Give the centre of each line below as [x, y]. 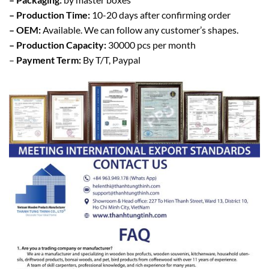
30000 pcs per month [151, 45]
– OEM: [26, 30]
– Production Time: [50, 15]
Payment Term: [49, 60]
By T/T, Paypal [111, 60]
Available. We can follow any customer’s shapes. [141, 30]
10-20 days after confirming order [160, 15]
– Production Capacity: [58, 45]
